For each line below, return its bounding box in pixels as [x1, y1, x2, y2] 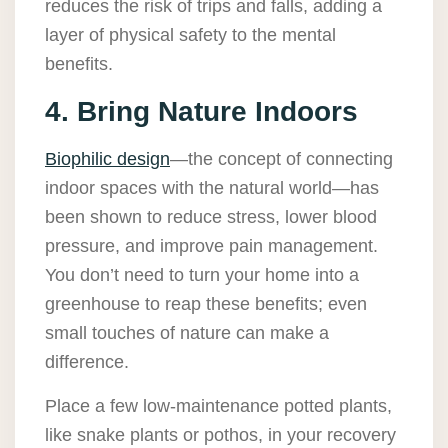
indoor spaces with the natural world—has [45, 178, 379, 199]
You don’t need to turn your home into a [45, 265, 359, 286]
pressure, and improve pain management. [45, 236, 378, 257]
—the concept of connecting [170, 149, 393, 170]
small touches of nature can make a [45, 323, 329, 344]
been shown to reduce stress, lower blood [45, 207, 377, 228]
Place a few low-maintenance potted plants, [45, 396, 392, 417]
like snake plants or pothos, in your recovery [45, 425, 396, 446]
